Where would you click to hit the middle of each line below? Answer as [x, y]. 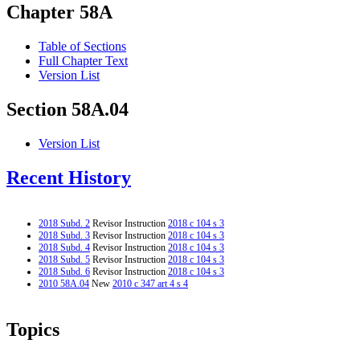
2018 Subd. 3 [64, 235]
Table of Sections [82, 47]
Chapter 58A [59, 12]
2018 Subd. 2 [64, 223]
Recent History [69, 178]
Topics [33, 329]
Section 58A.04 [67, 110]
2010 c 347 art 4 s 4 [150, 283]
